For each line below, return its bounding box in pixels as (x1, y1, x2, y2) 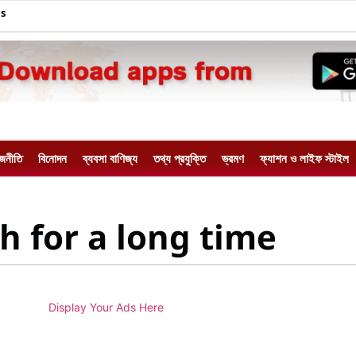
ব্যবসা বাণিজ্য (83, 150, 137, 167)
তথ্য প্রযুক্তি (153, 150, 206, 167)
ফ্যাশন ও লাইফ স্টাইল (260, 150, 349, 167)
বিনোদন (38, 150, 67, 167)
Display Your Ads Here (48, 300, 164, 315)
